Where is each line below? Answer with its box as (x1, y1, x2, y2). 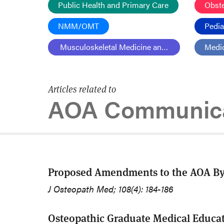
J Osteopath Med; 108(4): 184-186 (48, 182, 173, 195)
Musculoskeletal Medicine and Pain (60, 41, 183, 52)
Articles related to (48, 83, 116, 95)
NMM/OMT (58, 20, 99, 31)
